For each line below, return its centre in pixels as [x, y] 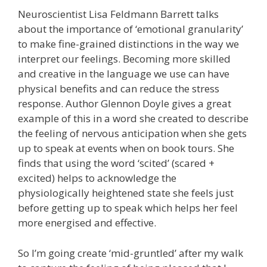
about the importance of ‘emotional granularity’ [131, 29]
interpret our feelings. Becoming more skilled [124, 59]
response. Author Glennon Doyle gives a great [125, 104]
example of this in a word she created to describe [133, 119]
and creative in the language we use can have [124, 74]
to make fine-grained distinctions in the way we [128, 44]
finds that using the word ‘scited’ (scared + [116, 163]
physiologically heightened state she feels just [126, 193]
